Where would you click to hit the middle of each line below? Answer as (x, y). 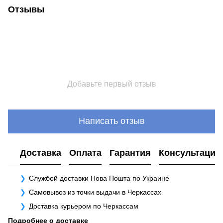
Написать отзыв (111, 121)
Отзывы (26, 9)
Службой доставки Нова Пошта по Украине (99, 178)
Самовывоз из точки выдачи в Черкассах (95, 192)
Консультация (190, 153)
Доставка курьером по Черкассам (84, 206)
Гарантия (130, 153)
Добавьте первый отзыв (111, 84)
